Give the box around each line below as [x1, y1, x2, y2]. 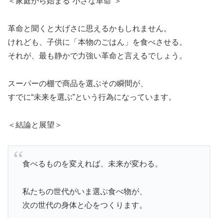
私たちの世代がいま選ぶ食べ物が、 [22, 187, 147, 196]
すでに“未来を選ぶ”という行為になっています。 [8, 92, 176, 101]
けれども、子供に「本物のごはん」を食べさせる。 [8, 37, 187, 46]
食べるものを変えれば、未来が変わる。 [22, 159, 163, 168]
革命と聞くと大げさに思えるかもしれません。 [8, 24, 171, 33]
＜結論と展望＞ [8, 120, 62, 129]
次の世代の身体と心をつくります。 [22, 200, 147, 209]
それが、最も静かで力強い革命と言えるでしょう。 [8, 51, 187, 60]
